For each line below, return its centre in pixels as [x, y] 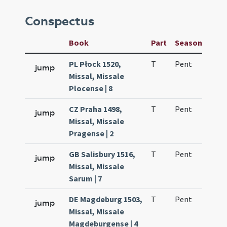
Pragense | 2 [91, 133]
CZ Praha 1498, [96, 109]
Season [189, 43]
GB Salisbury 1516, [102, 154]
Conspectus [60, 21]
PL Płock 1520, [95, 64]
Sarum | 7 [86, 178]
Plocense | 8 [91, 88]
